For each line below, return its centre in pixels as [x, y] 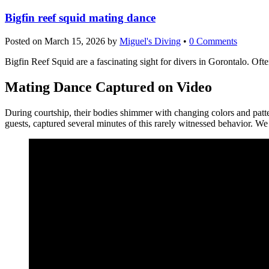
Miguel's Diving [150, 41]
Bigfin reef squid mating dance [80, 18]
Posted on [25, 41]
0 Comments [213, 41]
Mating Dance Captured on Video [108, 87]
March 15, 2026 [75, 41]
